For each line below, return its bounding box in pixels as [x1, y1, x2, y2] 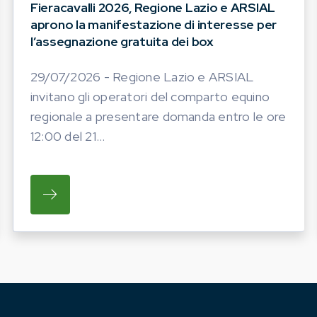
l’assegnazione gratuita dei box [30, 33, 214, 50]
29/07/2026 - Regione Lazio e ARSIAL [30, 68, 254, 85]
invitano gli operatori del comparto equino [30, 88, 270, 105]
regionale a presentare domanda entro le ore [30, 108, 287, 125]
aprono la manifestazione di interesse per [30, 16, 277, 33]
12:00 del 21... [30, 127, 105, 144]
